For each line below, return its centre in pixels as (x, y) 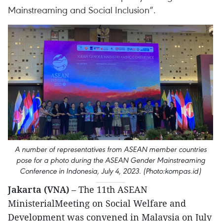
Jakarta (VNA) (40, 190)
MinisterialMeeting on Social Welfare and (97, 203)
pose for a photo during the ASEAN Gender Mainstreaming (110, 160)
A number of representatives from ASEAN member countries (110, 149)
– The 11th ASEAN (110, 190)
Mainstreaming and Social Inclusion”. (82, 10)
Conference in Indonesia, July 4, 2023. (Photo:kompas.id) (110, 171)
